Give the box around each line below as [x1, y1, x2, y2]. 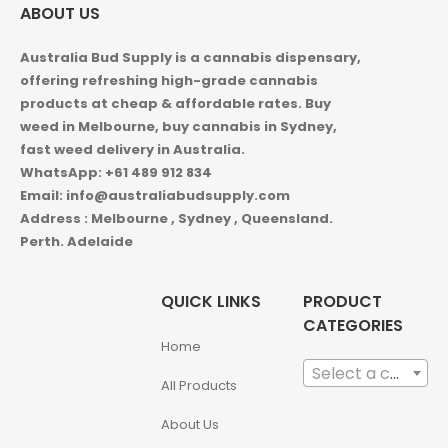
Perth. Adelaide [20, 231, 133, 251]
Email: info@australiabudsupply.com [20, 185, 290, 205]
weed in [20, 116, 78, 136]
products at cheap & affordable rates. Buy [20, 93, 331, 113]
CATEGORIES [302, 314, 403, 338]
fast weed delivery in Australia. [20, 139, 245, 159]
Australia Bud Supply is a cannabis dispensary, [20, 47, 361, 67]
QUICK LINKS [161, 290, 262, 314]
